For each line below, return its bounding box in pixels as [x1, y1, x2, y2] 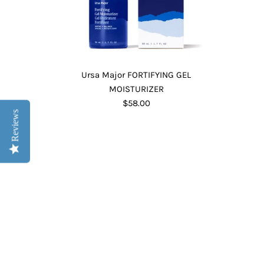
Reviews [10, 109, 20, 141]
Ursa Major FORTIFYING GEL [81, 69, 192, 80]
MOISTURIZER [108, 83, 164, 94]
